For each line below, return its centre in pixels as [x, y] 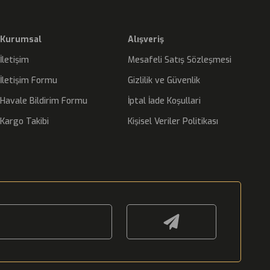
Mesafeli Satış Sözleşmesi [180, 60]
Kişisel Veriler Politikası [173, 121]
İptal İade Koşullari [164, 101]
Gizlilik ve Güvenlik [164, 80]
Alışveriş [146, 39]
